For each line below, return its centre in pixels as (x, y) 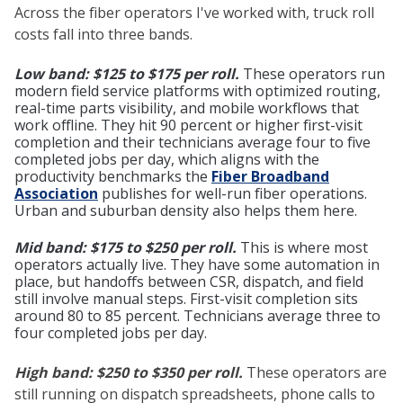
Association (56, 193)
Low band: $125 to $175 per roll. (127, 73)
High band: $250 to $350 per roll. (129, 373)
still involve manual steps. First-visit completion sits (186, 299)
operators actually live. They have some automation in (197, 265)
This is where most (302, 248)
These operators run (314, 73)
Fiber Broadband (270, 176)
